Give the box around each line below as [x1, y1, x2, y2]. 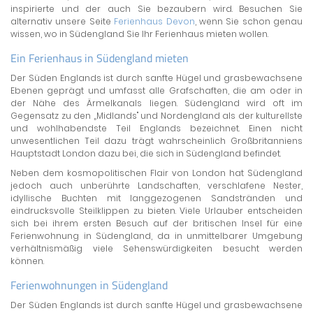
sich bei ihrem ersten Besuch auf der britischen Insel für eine [10, 217, 303, 229]
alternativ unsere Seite [10, 15, 115, 27]
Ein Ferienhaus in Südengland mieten [10, 50, 189, 66]
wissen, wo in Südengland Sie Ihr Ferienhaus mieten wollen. [10, 28, 268, 40]
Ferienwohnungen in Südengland [10, 277, 168, 293]
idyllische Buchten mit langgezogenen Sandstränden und [10, 192, 303, 204]
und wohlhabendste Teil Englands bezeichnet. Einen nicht [10, 122, 303, 134]
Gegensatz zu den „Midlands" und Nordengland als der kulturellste [10, 110, 303, 122]
